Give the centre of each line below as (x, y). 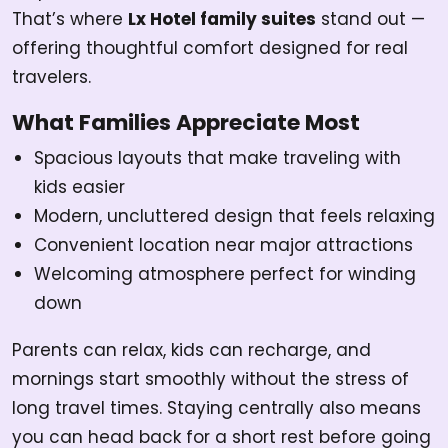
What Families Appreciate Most (186, 123)
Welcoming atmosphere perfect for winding (225, 274)
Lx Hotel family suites (222, 19)
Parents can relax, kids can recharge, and (191, 350)
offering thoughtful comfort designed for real (210, 48)
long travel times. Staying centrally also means (216, 408)
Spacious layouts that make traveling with (217, 158)
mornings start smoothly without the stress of (210, 379)
